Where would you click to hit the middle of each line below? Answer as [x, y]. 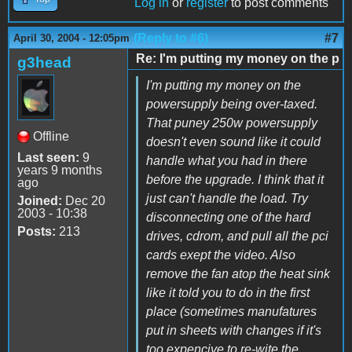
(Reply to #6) [171, 38]
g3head [44, 62]
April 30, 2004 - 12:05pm [71, 38]
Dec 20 [84, 200]
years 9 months [60, 170]
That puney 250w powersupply [232, 123]
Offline [51, 136]
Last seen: [48, 157]
